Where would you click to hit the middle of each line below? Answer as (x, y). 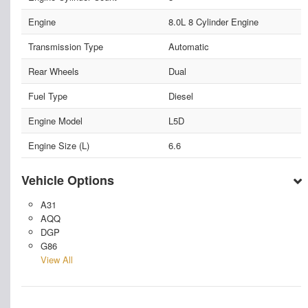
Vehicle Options (68, 180)
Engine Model (55, 120)
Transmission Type (66, 46)
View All (56, 259)
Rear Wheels (54, 71)
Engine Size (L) (59, 145)
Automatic (188, 46)
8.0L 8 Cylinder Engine (213, 21)
